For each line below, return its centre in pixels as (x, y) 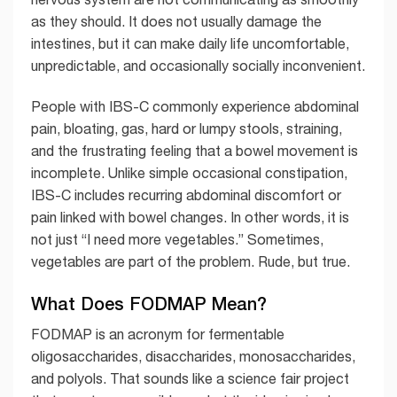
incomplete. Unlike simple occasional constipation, (189, 172)
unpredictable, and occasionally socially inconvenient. (198, 66)
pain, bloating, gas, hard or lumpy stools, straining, (187, 128)
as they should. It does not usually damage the (176, 22)
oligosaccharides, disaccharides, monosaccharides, (193, 356)
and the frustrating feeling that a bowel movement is (195, 150)
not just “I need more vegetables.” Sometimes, (177, 239)
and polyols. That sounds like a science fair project (190, 378)
